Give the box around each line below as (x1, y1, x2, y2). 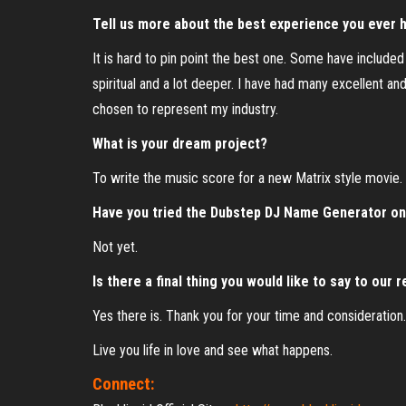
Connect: (92, 374, 155, 394)
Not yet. (92, 238, 138, 256)
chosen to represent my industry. (92, 101, 278, 118)
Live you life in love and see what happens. (92, 342, 333, 359)
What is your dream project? (92, 135, 267, 152)
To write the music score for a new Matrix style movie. (92, 169, 402, 187)
